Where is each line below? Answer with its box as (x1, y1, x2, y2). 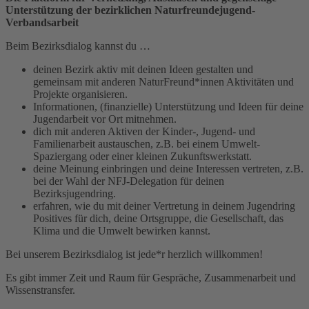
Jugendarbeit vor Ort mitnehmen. (33, 113, 177, 126)
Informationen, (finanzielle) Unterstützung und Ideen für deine (33, 101, 303, 113)
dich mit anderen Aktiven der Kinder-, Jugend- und (33, 126, 255, 138)
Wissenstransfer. (6, 284, 75, 297)
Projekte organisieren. (33, 88, 128, 101)
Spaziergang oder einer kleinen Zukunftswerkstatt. (33, 150, 252, 163)
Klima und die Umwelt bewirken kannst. (33, 225, 210, 237)
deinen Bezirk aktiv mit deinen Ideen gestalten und (33, 63, 253, 76)
